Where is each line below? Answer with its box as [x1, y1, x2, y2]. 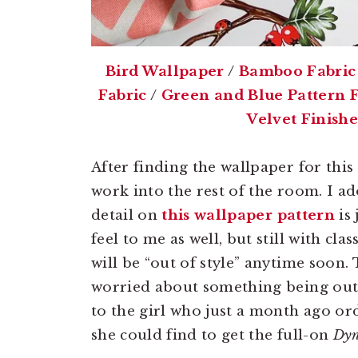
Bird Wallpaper [105, 62, 225, 80]
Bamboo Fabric [238, 62, 356, 80]
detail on [91, 206, 162, 224]
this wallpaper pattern [161, 206, 335, 224]
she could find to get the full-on [91, 326, 333, 344]
